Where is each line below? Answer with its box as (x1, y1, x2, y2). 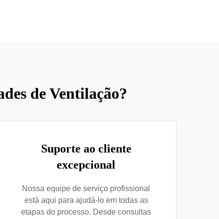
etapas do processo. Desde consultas (21, 208, 151, 216)
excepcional (57, 158, 115, 171)
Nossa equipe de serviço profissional (22, 184, 150, 193)
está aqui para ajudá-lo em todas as (24, 196, 148, 204)
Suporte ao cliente (41, 142, 131, 155)
